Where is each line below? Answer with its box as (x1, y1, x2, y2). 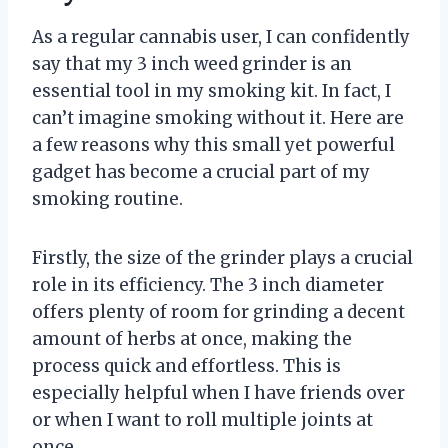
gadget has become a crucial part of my (32, 160, 370, 183)
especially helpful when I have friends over (32, 381, 405, 404)
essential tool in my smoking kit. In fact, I (32, 79, 391, 102)
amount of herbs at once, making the (32, 327, 352, 350)
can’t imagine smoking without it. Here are (32, 106, 404, 129)
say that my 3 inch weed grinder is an (32, 52, 352, 75)
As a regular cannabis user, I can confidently (32, 25, 410, 48)
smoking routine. (32, 187, 183, 210)
